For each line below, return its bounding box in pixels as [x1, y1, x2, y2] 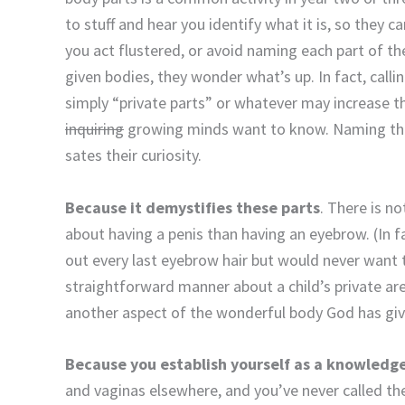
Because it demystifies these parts [65, 196, 320, 218]
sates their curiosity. [65, 144, 202, 165]
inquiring [65, 118, 124, 139]
